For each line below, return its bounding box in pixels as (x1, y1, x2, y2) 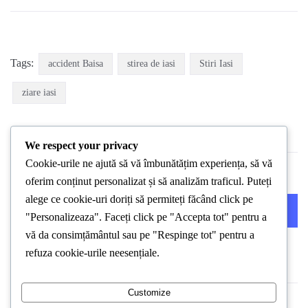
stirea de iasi (127, 58, 175, 69)
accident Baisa (48, 58, 103, 69)
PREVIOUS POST (41, 206, 115, 217)
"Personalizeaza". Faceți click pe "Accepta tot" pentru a (25, 210, 267, 223)
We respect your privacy (25, 139, 138, 151)
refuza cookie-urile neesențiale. (25, 246, 159, 258)
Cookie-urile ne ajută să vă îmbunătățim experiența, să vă (25, 157, 272, 169)
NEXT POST (214, 206, 267, 217)
